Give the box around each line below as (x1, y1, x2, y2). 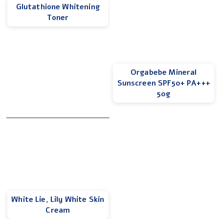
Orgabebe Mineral (131, 67, 197, 77)
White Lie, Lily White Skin (11, 194, 105, 204)
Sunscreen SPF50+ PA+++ (117, 78, 210, 88)
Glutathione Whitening (16, 1, 100, 12)
